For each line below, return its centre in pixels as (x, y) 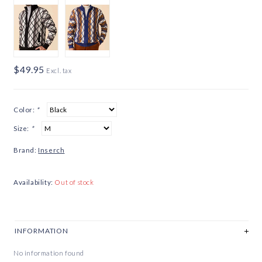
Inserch (51, 150)
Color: (25, 109)
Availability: (33, 182)
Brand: (25, 150)
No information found (49, 253)
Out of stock (74, 182)
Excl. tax (59, 70)
